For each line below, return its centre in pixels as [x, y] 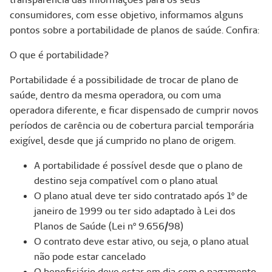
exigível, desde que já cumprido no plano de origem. [123, 141]
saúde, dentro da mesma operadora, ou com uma [115, 95]
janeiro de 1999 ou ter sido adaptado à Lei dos [135, 211]
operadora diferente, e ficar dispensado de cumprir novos [134, 110]
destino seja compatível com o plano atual [126, 181]
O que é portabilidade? [59, 55]
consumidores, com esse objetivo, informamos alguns [127, 15]
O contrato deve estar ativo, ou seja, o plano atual [141, 242]
